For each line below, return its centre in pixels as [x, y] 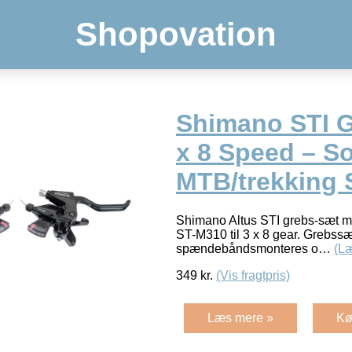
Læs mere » [240, 317]
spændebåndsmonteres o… [255, 248]
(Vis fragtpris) [253, 275]
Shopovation [176, 34]
